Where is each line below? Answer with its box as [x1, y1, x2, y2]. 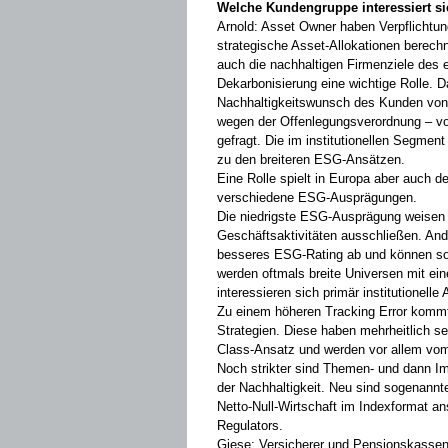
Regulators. [217, 418, 283, 433]
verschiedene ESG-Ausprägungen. [217, 190, 417, 205]
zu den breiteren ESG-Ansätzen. [217, 152, 405, 167]
